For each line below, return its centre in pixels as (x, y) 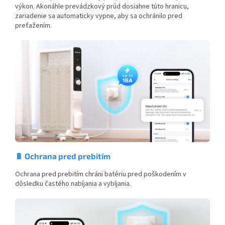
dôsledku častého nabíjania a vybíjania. (73, 184)
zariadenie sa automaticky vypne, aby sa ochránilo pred (99, 16)
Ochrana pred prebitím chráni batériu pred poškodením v (101, 174)
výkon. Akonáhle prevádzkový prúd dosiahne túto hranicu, (102, 7)
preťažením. (33, 26)
